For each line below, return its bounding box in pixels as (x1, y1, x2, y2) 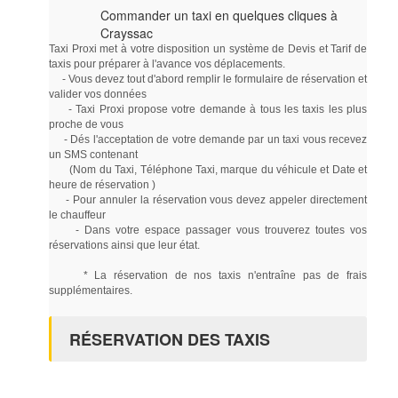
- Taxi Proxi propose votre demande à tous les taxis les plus (49, 102, 367, 115)
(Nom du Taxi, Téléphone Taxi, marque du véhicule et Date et (49, 163, 367, 176)
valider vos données (49, 87, 147, 100)
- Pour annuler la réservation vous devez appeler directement (49, 193, 367, 206)
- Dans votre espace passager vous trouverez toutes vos (49, 223, 367, 236)
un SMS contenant (49, 147, 138, 161)
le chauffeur (49, 208, 106, 221)
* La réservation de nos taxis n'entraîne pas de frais (49, 268, 367, 282)
